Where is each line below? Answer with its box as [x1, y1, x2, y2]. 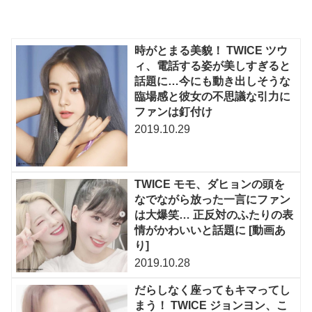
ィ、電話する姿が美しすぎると [134, 60, 291, 72]
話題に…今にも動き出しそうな [134, 75, 291, 88]
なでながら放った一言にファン [134, 193, 291, 205]
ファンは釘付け [134, 106, 213, 118]
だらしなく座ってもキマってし [134, 284, 291, 297]
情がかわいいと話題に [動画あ [134, 224, 286, 236]
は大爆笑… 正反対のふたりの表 [134, 208, 294, 221]
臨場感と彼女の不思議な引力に [134, 91, 291, 103]
